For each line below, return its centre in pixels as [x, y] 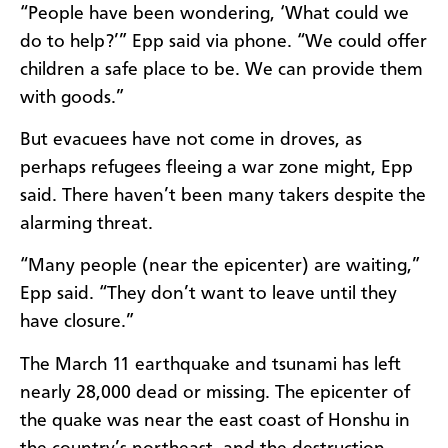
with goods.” [72, 97]
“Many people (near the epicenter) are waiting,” [220, 266]
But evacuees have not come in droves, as [191, 139]
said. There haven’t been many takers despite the [223, 195]
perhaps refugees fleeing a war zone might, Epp [216, 167]
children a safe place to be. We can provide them [221, 69]
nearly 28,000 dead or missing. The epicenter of [215, 392]
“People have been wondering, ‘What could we [214, 13]
